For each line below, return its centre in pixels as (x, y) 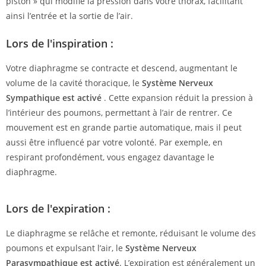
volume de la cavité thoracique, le (74, 83)
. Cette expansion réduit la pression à (177, 98)
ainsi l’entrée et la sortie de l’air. (69, 16)
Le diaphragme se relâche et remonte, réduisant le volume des (131, 233)
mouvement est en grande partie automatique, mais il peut (124, 128)
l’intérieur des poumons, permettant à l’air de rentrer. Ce (119, 113)
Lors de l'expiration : (58, 209)
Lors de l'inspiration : (60, 44)
